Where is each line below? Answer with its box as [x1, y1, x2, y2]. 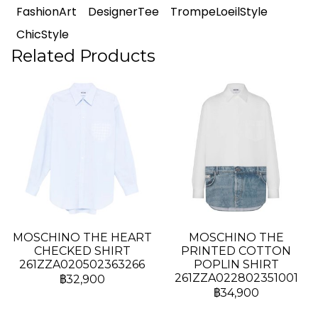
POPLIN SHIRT [193, 258, 279, 271]
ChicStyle [16, 26, 69, 43]
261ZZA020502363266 [19, 258, 145, 271]
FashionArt [16, 4, 77, 20]
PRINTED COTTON [181, 244, 291, 258]
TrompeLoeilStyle [170, 4, 268, 20]
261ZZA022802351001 [174, 271, 298, 285]
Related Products [11, 45, 155, 66]
